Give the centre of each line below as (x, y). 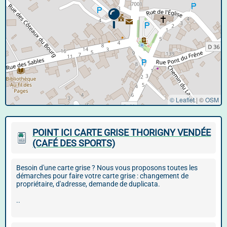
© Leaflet (182, 100)
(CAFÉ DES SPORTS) (74, 143)
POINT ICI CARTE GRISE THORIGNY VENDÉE (122, 133)
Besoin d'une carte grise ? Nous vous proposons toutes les (107, 168)
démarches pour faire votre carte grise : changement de (102, 176)
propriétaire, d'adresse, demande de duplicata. (88, 184)
